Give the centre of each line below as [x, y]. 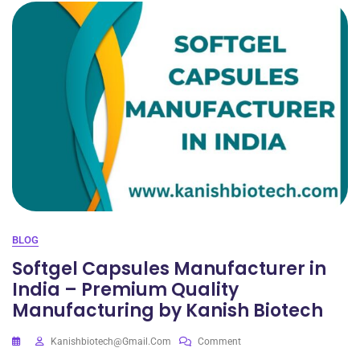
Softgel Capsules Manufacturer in [169, 269]
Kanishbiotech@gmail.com [111, 342]
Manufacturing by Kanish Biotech [168, 311]
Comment [219, 342]
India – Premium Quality [125, 290]
